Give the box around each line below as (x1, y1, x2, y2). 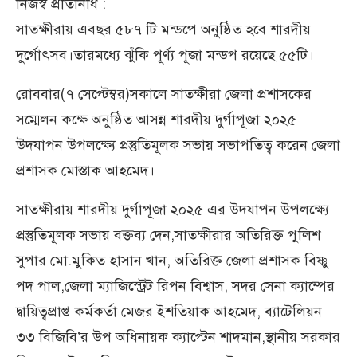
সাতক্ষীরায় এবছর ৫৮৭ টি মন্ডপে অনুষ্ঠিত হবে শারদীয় (16, 20, 311, 38)
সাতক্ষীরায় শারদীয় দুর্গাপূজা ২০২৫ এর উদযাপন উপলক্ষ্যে (16, 200, 329, 218)
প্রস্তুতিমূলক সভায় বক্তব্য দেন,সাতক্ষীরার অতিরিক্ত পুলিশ (16, 226, 320, 244)
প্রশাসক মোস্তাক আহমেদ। (16, 161, 155, 179)
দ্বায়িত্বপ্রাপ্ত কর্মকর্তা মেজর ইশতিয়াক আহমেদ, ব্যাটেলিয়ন (16, 302, 322, 320)
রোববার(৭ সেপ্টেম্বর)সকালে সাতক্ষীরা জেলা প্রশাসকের (16, 84, 312, 103)
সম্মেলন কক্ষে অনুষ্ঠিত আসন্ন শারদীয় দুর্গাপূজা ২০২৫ (16, 110, 296, 128)
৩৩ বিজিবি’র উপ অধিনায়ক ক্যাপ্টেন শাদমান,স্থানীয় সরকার (16, 328, 340, 346)
